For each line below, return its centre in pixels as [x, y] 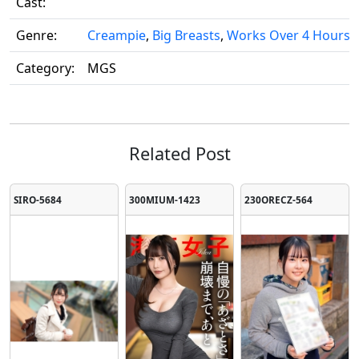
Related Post [179, 154]
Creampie [117, 36]
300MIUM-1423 [164, 200]
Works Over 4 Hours [288, 36]
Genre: [36, 36]
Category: [45, 69]
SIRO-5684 [38, 200]
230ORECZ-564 [278, 200]
